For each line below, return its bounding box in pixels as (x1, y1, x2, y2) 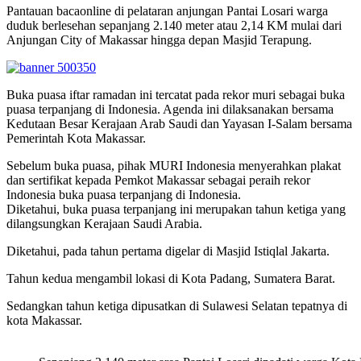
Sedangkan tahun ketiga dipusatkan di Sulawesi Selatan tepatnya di (6, 299, 347, 313)
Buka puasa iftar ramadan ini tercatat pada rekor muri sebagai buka (6, 88, 345, 102)
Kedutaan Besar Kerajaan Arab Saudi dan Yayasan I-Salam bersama (6, 117, 352, 131)
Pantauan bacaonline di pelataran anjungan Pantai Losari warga (6, 4, 328, 19)
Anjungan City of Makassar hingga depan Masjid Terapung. (6, 33, 312, 48)
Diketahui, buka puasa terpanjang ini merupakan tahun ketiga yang (6, 202, 346, 217)
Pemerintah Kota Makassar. (6, 131, 146, 146)
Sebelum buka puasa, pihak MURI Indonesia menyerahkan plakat (6, 159, 341, 173)
